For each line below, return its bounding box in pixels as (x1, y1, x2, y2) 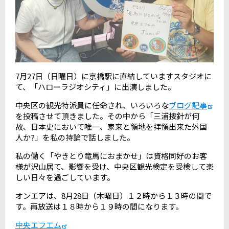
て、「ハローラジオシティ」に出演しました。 (15, 81, 175, 92)
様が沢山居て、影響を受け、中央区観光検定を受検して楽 (15, 161, 214, 172)
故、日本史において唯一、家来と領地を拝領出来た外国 (15, 121, 207, 132)
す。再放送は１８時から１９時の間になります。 (15, 200, 183, 212)
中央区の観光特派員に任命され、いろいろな (15, 99, 169, 110)
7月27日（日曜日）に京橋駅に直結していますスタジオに (15, 70, 212, 81)
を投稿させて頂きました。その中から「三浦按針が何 (15, 110, 199, 121)
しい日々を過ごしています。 (15, 171, 114, 182)
